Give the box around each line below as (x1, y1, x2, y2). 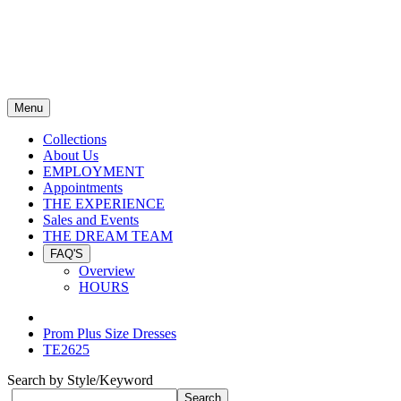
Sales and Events (43, 212, 139, 227)
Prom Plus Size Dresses (43, 326, 176, 341)
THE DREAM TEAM (43, 228, 173, 243)
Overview (79, 263, 135, 278)
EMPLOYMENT (43, 164, 144, 179)
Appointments (43, 180, 123, 195)
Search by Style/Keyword (7, 372, 153, 388)
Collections (43, 132, 107, 147)
